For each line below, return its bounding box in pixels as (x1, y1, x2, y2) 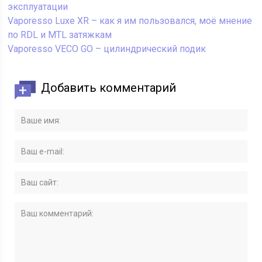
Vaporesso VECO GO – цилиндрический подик (8, 43, 206, 55)
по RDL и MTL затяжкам (8, 29, 112, 41)
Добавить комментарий (41, 81, 177, 95)
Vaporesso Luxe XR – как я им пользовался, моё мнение (8, 15, 253, 27)
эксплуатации (8, 1, 68, 13)
